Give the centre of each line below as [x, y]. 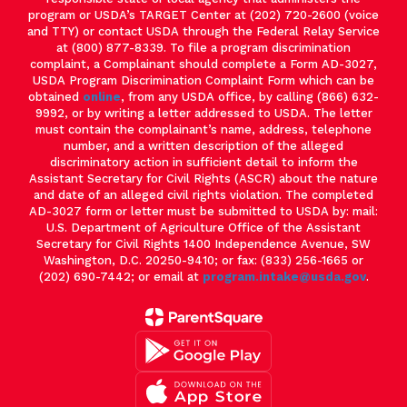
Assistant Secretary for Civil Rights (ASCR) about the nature [203, 178]
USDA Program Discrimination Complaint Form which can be [203, 80]
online [102, 96]
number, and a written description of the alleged [203, 145]
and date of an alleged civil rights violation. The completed [203, 194]
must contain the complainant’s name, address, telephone [203, 129]
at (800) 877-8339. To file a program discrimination [203, 47]
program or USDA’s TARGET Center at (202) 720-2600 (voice [203, 15]
